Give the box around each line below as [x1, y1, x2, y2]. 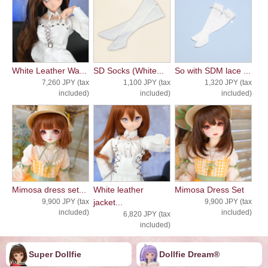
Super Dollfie [29, 249, 81, 260]
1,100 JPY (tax [123, 78, 170, 87]
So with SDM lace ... [174, 66, 251, 76]
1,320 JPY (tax [204, 78, 252, 87]
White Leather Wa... [12, 66, 87, 76]
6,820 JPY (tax [123, 210, 170, 219]
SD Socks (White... [93, 66, 164, 76]
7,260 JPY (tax [41, 78, 89, 87]
